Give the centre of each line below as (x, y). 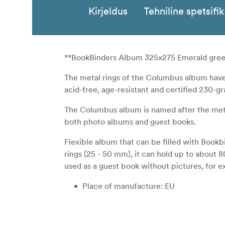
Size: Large (102, 206)
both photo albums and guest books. (130, 122)
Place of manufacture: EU (129, 186)
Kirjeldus (108, 11)
